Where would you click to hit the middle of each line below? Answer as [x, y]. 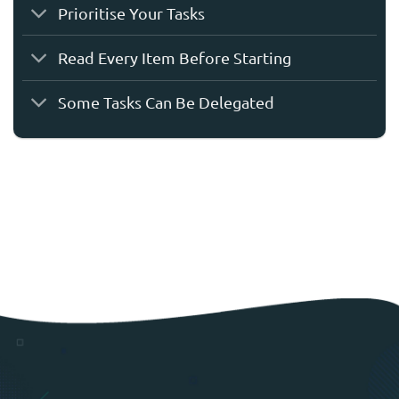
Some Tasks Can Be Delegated [167, 102]
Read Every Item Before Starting [175, 57]
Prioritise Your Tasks [132, 12]
